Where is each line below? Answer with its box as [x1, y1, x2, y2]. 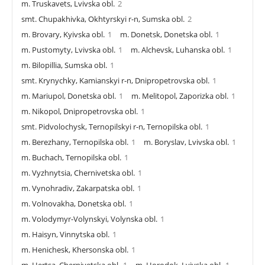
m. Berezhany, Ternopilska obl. [21, 136, 128, 147]
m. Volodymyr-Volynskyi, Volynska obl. [21, 213, 157, 224]
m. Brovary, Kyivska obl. [21, 28, 105, 40]
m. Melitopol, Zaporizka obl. [131, 90, 228, 101]
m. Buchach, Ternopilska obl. [21, 151, 121, 163]
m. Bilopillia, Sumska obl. [21, 59, 107, 70]
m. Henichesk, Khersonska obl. [21, 244, 128, 255]
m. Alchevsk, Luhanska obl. [131, 44, 225, 55]
